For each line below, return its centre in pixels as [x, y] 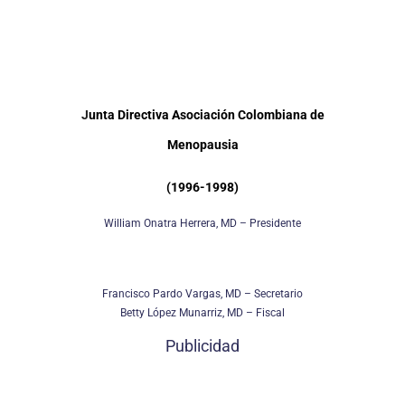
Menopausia [202, 144]
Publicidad [202, 345]
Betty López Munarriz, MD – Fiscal [202, 312]
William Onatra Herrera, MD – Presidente [202, 223]
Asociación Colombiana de [248, 114]
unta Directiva [130, 114]
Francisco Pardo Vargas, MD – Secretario [202, 293]
